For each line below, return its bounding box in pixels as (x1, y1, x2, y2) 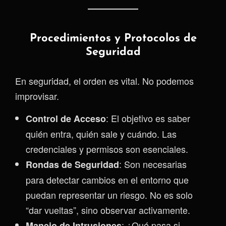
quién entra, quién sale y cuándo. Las (26, 127, 177, 140)
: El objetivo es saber (106, 111, 190, 125)
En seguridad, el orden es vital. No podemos (15, 74, 194, 87)
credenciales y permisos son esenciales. (26, 142, 188, 155)
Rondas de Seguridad (26, 157, 119, 171)
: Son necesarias (119, 157, 187, 171)
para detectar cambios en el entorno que (26, 173, 189, 186)
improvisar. (15, 89, 59, 102)
